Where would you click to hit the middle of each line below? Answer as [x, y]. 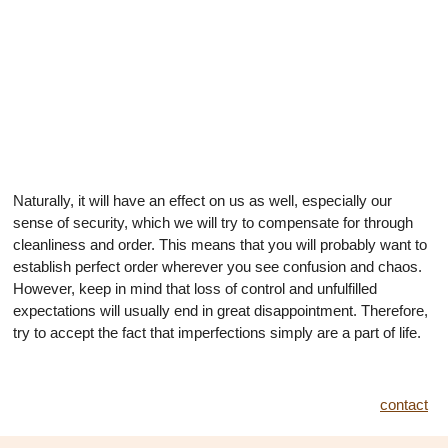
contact [404, 404]
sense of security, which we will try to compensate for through [213, 222]
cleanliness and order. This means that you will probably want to [220, 244]
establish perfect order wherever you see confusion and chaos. [217, 266]
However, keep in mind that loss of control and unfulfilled [195, 288]
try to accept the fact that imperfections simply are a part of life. [217, 332]
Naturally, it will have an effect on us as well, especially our [202, 200]
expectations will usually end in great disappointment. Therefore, [220, 310]
